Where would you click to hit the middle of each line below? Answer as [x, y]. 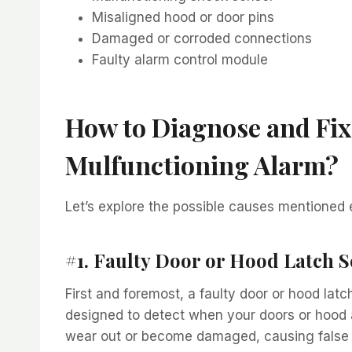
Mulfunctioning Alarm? [202, 164]
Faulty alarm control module [180, 59]
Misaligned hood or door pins [183, 17]
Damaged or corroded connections [202, 38]
